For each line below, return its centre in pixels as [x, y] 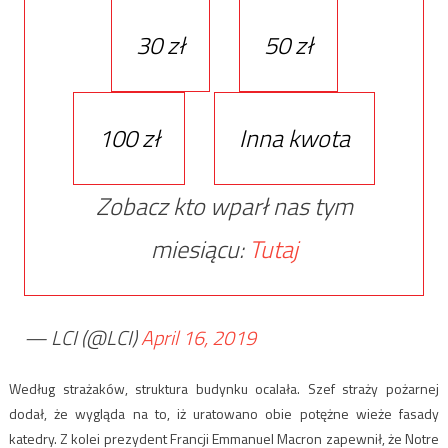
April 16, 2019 [198, 337]
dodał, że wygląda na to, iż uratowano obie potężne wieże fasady [224, 413]
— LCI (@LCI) [82, 337]
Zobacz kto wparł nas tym [224, 205]
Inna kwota [294, 137]
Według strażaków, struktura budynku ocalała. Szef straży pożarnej [224, 388]
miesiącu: [199, 248]
